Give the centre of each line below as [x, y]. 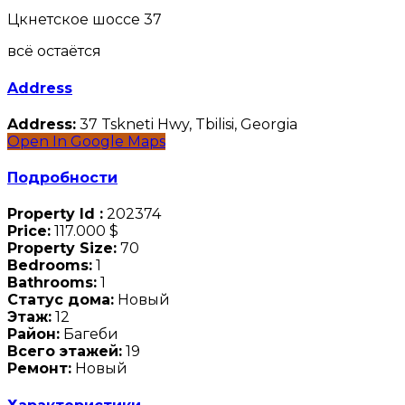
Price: [29, 231]
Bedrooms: [50, 266]
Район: [33, 334]
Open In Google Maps [86, 141]
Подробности [62, 178]
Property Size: [62, 249]
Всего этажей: [65, 352]
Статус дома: [61, 300]
